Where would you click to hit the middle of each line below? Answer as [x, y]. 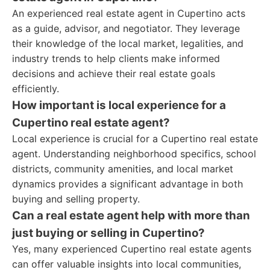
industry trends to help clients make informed [116, 58]
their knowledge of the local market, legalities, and [128, 43]
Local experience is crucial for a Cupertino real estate [135, 139]
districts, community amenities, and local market [123, 169]
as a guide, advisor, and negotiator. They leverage [126, 28]
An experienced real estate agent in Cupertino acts [129, 13]
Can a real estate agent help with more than [131, 215]
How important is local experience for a [119, 105]
